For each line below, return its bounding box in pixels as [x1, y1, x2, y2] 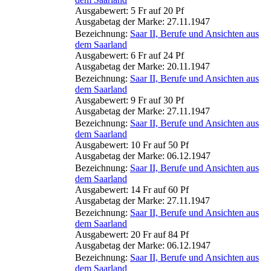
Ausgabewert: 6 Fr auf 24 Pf [75, 50, 184, 60]
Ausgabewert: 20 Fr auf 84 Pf [75, 229, 189, 240]
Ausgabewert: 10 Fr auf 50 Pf [75, 139, 189, 150]
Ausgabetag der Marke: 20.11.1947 [75, 60, 210, 71]
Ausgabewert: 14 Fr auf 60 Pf [75, 184, 189, 195]
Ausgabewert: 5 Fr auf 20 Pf [75, 5, 184, 16]
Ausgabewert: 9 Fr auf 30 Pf [75, 94, 184, 105]
